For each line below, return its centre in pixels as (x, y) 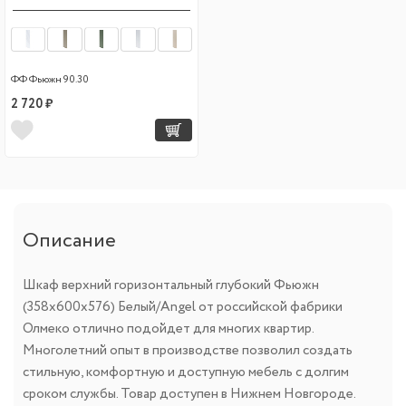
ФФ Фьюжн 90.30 (50, 79)
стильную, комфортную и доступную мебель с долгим (186, 372)
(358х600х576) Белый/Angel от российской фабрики (183, 307)
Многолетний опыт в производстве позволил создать (188, 350)
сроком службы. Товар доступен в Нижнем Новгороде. (189, 394)
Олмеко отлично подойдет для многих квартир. (168, 329)
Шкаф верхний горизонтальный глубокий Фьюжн (171, 285)
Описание (69, 241)
